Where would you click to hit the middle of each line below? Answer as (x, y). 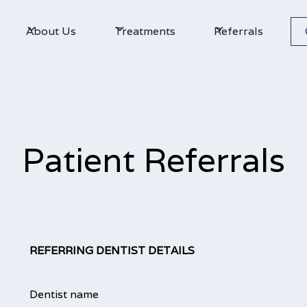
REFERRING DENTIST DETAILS (112, 250)
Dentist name (64, 294)
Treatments (145, 31)
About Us (51, 31)
